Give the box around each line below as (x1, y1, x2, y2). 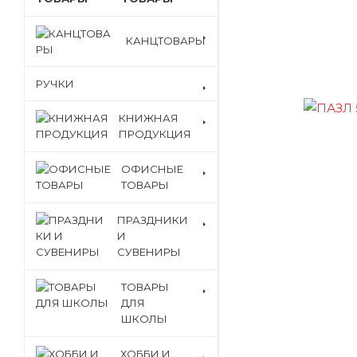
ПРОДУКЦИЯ (119, 127, 191, 140)
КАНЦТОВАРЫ (126, 34, 206, 47)
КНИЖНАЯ (119, 112, 178, 124)
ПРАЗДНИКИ (117, 214, 188, 226)
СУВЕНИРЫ (117, 245, 181, 258)
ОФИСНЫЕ (121, 163, 183, 175)
